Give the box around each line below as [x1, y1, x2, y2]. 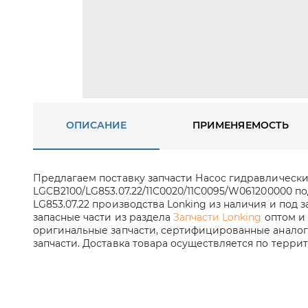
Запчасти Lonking [173, 211, 262, 223]
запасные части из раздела [33, 211, 173, 223]
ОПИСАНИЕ [66, 119, 127, 131]
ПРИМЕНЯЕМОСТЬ [192, 119, 289, 131]
